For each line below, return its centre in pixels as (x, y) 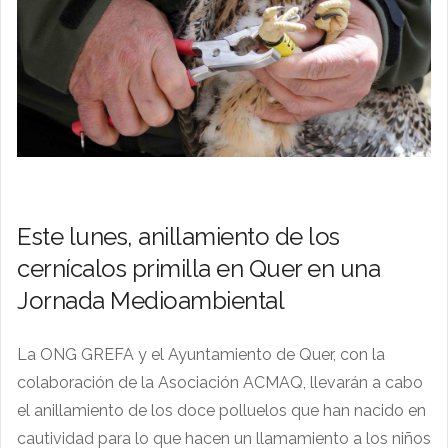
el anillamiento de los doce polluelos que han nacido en (221, 410)
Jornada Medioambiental (150, 300)
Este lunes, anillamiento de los (178, 236)
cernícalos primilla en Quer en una (198, 268)
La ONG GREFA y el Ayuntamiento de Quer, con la (201, 354)
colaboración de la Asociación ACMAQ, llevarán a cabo (220, 382)
